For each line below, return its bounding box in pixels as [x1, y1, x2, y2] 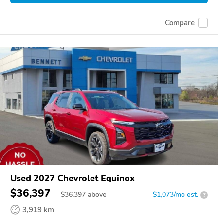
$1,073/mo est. [153, 190, 198, 200]
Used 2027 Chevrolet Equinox [10, 172, 135, 184]
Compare [165, 18, 195, 28]
